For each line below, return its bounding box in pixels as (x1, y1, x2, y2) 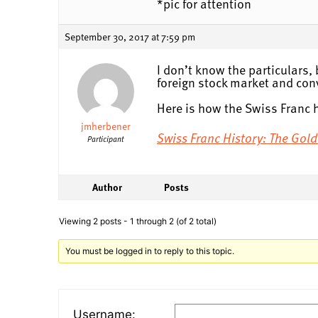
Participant (87, 132, 124, 145)
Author (92, 179, 122, 194)
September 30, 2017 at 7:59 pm (65, 28, 195, 44)
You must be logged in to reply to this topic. (65, 245, 235, 256)
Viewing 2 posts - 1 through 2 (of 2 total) (59, 215, 216, 226)
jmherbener (80, 118, 131, 133)
